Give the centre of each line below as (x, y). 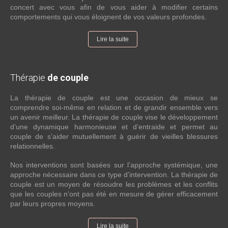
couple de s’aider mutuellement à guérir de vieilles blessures (114, 136)
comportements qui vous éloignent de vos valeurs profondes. (108, 17)
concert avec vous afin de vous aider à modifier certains (114, 7)
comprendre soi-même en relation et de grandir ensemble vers (114, 107)
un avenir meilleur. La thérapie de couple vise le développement (114, 117)
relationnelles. (34, 146)
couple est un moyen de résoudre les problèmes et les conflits (114, 184)
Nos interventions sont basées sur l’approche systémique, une (114, 165)
